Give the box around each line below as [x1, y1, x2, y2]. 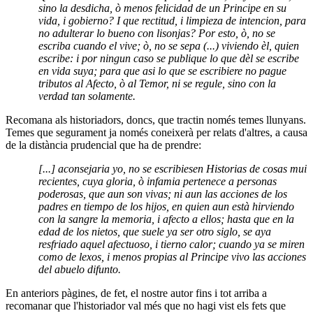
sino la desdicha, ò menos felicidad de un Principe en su [38, 2, 287, 15]
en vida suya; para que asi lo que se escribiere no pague [38, 65, 287, 78]
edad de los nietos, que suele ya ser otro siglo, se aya [38, 226, 272, 238]
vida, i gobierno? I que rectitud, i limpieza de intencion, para [38, 15, 307, 27]
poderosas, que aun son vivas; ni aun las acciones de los [38, 188, 288, 201]
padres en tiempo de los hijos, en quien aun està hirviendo [38, 201, 295, 213]
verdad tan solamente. [38, 90, 136, 103]
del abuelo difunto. [38, 263, 122, 276]
